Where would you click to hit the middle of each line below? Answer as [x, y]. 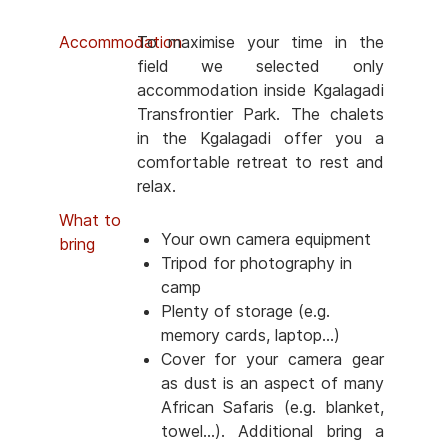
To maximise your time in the [260, 42]
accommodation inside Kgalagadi [260, 90]
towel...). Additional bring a [272, 431]
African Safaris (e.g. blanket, [272, 407]
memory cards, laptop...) [250, 335]
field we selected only [260, 66]
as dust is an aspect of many [272, 383]
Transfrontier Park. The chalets [260, 114]
